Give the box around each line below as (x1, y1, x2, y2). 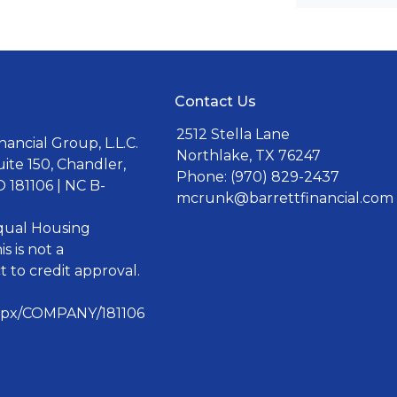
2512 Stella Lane (176, 126, 290, 143)
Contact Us (175, 93, 256, 110)
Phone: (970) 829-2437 (176, 168, 339, 185)
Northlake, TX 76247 (176, 147, 321, 164)
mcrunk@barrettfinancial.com (176, 190, 393, 206)
